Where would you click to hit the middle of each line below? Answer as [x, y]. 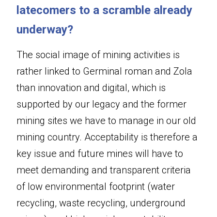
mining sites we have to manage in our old [106, 121]
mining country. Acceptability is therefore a [107, 137]
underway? [45, 30]
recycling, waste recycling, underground [101, 203]
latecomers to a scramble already [104, 10]
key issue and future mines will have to [100, 154]
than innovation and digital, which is [91, 88]
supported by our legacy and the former [101, 104]
